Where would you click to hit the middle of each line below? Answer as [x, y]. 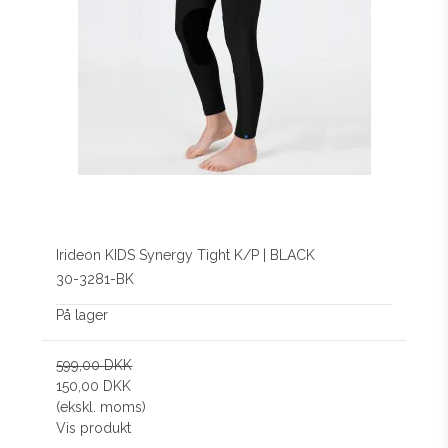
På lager [82, 315]
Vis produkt [94, 428]
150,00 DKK [94, 386]
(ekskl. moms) [101, 407]
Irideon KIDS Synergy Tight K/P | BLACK [186, 254]
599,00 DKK [94, 365]
